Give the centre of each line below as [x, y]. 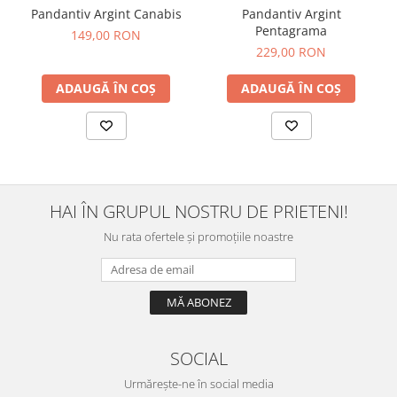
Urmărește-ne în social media [198, 383]
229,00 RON [291, 51]
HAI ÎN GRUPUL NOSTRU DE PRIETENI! [198, 210]
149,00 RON [106, 35]
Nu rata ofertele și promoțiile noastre [198, 236]
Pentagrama [291, 30]
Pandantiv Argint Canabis [106, 13]
